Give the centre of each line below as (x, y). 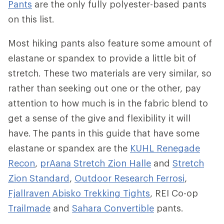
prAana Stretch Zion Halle (95, 163)
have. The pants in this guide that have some (104, 133)
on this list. (34, 19)
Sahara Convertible (113, 208)
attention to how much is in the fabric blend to (108, 103)
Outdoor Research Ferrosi (129, 178)
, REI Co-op (174, 193)
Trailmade (29, 208)
